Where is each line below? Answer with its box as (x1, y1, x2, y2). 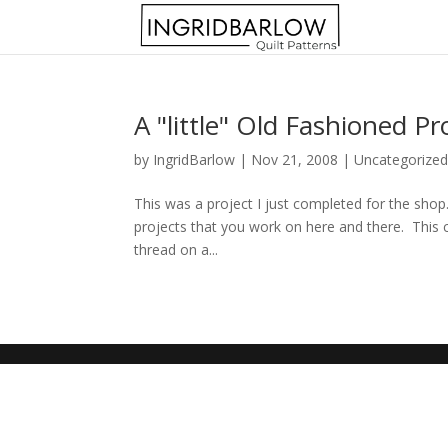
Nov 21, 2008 (251, 150, 339, 169)
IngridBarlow (153, 150, 236, 169)
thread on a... (134, 240, 219, 259)
